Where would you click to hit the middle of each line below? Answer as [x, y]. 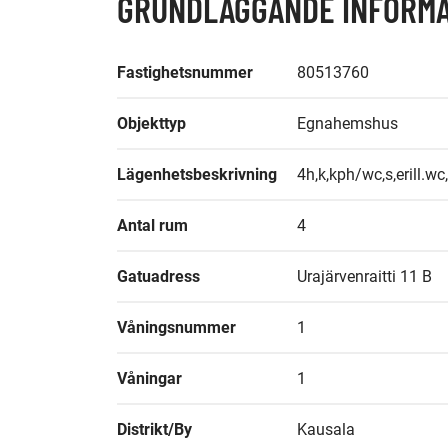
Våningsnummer [176, 327]
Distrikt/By [154, 429]
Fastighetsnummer [185, 72]
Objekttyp [151, 123]
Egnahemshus [347, 123]
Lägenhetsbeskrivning [197, 174]
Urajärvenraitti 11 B [364, 276]
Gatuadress [158, 276]
